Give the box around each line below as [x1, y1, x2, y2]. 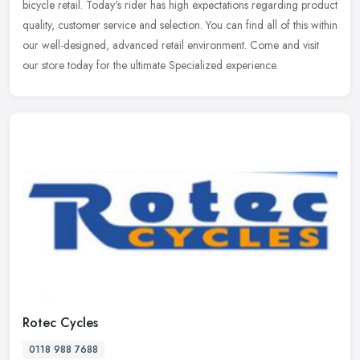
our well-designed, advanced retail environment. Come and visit [22, 37, 319, 54]
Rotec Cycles [22, 313, 98, 332]
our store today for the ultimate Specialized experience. [22, 57, 278, 74]
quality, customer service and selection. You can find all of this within [22, 17, 337, 34]
